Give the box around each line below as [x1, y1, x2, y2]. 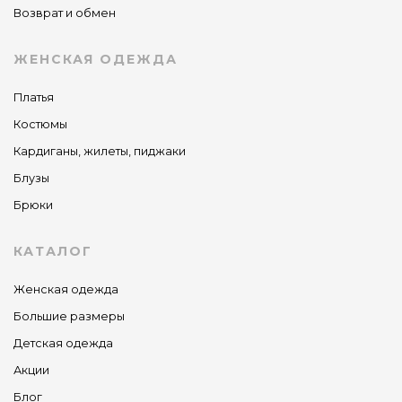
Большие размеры [13, 310, 125, 324]
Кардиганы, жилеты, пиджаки [13, 144, 186, 159]
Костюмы [13, 118, 67, 132]
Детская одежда [13, 336, 113, 351]
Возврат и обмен [13, 6, 116, 21]
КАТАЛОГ [13, 243, 92, 260]
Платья [13, 91, 54, 105]
